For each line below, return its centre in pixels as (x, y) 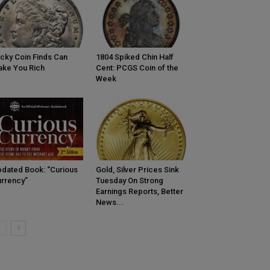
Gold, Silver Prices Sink (137, 170)
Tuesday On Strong (129, 181)
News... (109, 202)
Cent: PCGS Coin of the (137, 68)
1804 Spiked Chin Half (134, 57)
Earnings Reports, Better (139, 192)
